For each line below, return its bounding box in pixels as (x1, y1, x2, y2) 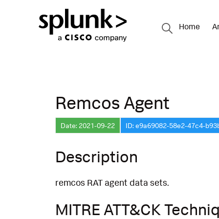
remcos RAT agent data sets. (55, 177, 169, 188)
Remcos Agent (55, 91, 170, 113)
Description (55, 146, 138, 166)
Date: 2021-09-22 (61, 121, 115, 130)
